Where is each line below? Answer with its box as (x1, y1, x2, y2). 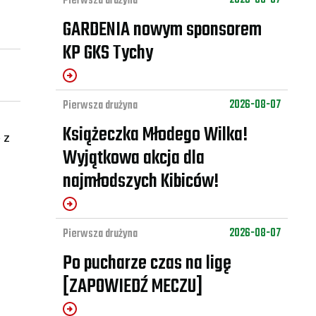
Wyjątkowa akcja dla (62, 143, 205, 174)
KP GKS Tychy (62, 38, 153, 69)
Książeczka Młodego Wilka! (62, 120, 248, 151)
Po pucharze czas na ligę (62, 248, 231, 279)
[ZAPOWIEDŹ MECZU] (62, 272, 202, 303)
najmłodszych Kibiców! (62, 166, 219, 197)
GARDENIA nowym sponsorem (62, 15, 262, 46)
